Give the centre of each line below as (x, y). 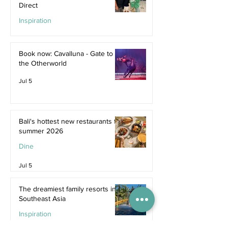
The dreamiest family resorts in (67, 189)
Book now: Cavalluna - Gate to (66, 53)
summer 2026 (41, 131)
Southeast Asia (42, 198)
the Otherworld (43, 63)
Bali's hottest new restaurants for (71, 121)
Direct (28, 5)
